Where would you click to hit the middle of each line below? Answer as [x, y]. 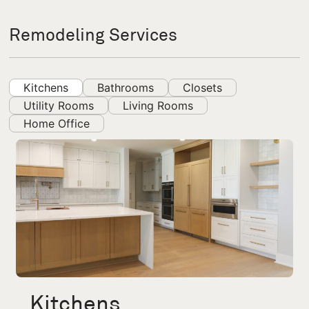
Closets [203, 88]
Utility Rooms [59, 106]
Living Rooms [158, 106]
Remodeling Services [93, 35]
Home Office [57, 123]
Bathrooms [126, 88]
